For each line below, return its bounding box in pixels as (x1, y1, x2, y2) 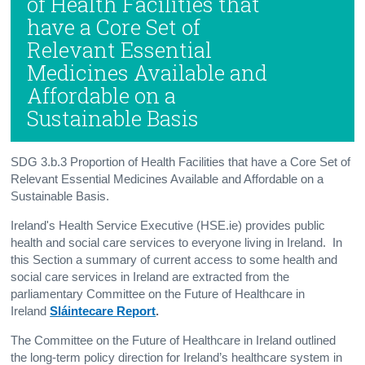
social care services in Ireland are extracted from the (11, 270, 290, 284)
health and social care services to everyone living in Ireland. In (11, 236, 343, 250)
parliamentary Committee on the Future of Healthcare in (11, 288, 306, 301)
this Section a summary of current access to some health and (11, 253, 338, 267)
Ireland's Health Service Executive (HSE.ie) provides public (11, 219, 326, 233)
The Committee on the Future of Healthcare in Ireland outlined (11, 334, 336, 348)
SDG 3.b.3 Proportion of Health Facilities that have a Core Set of (11, 156, 351, 169)
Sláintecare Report (50, 305, 156, 319)
